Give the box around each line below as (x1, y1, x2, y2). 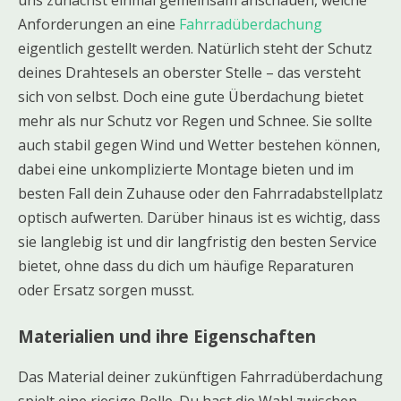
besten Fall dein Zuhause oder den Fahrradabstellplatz (18, 183, 383, 203)
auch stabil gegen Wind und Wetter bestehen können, (18, 134, 380, 155)
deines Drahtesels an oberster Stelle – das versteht (18, 62, 361, 82)
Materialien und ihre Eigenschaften (18, 324, 316, 347)
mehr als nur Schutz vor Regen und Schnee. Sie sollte (18, 110, 372, 131)
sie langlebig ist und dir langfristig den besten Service (18, 231, 377, 252)
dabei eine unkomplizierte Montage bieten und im (18, 158, 354, 179)
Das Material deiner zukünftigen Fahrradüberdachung (18, 366, 383, 387)
